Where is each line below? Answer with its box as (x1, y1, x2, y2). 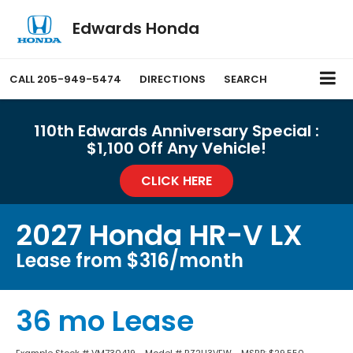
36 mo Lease (16, 301, 194, 342)
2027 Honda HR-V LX (16, 215, 303, 256)
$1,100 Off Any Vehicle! (87, 137, 266, 160)
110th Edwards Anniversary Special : (34, 120, 319, 143)
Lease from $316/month (16, 247, 243, 274)
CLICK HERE (141, 172, 212, 191)
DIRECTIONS (139, 72, 206, 87)
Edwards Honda (72, 17, 199, 39)
